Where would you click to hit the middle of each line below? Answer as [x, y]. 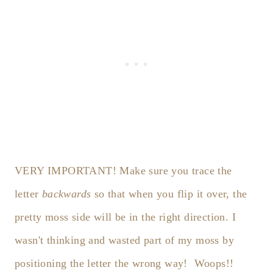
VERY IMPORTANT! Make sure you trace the [123, 171]
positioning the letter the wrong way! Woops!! [124, 264]
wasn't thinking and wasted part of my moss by [124, 240]
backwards [66, 194]
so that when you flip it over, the [169, 194]
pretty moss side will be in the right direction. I [125, 217]
